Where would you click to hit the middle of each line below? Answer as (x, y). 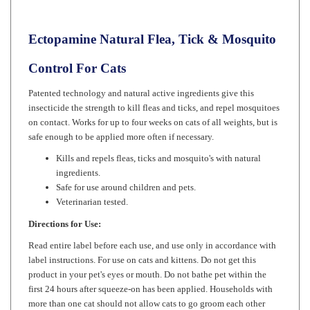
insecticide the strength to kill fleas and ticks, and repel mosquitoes (154, 86)
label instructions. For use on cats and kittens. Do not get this (142, 238)
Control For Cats (77, 47)
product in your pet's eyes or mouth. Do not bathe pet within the (147, 253)
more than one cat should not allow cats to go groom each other (147, 282)
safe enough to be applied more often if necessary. (121, 115)
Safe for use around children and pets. (126, 166)
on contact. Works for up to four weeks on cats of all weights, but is (153, 100)
